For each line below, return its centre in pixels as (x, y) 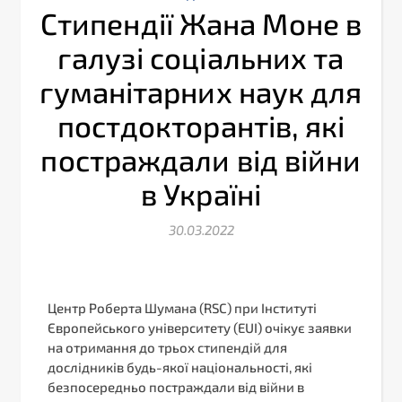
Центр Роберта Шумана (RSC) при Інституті (182, 307)
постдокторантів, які (201, 125)
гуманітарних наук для (201, 91)
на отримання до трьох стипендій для (167, 347)
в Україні (201, 193)
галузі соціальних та (201, 57)
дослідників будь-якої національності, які (180, 367)
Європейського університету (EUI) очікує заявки (200, 327)
